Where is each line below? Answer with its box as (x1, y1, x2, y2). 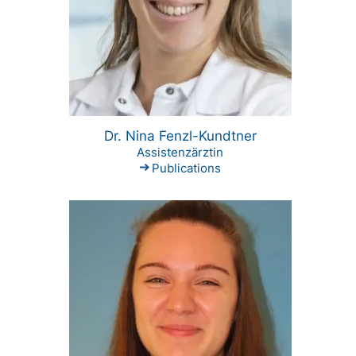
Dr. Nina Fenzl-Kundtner (103, 128, 257, 145)
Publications (151, 161, 221, 176)
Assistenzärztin (137, 145, 224, 161)
